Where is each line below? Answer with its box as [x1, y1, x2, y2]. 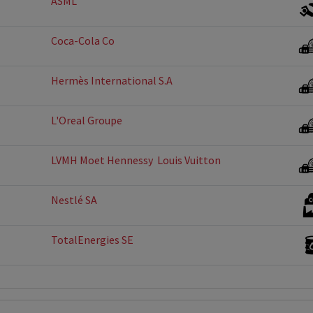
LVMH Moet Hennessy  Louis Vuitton [51, 153, 221, 167]
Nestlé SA [51, 193, 97, 207]
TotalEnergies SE [51, 233, 133, 247]
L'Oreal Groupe [51, 113, 122, 127]
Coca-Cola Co [51, 34, 115, 48]
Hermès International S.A [51, 73, 173, 87]
